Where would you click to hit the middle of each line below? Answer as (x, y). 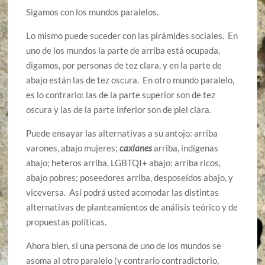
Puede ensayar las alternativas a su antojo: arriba (122, 133)
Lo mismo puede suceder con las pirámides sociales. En (132, 36)
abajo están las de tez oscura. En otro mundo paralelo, (130, 80)
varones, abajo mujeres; (73, 148)
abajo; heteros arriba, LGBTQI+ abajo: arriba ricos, (124, 163)
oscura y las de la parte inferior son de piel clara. (119, 110)
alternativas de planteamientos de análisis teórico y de (132, 207)
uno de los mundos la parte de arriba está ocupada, (123, 51)
